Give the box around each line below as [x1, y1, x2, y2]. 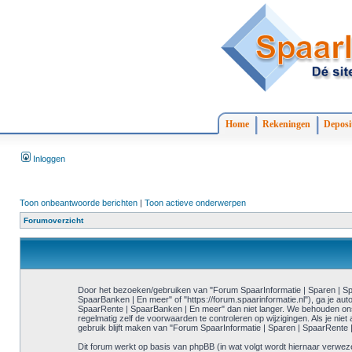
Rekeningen [262, 119, 310, 130]
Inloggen [31, 154, 65, 163]
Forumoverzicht [24, 216, 83, 225]
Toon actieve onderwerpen [145, 198, 246, 207]
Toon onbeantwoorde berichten [20, 198, 137, 207]
